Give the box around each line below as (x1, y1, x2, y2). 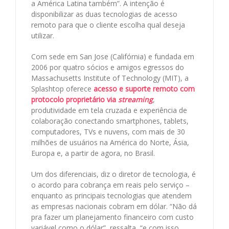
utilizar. (31, 30, 54, 40)
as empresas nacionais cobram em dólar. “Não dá (31, 201, 197, 211)
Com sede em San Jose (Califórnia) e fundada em (31, 51, 194, 61)
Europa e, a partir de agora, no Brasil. (31, 148, 155, 158)
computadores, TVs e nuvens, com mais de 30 (31, 126, 185, 136)
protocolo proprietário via (31, 94, 118, 104)
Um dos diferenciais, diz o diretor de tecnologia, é (31, 169, 196, 179)
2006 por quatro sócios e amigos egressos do (31, 62, 184, 72)
